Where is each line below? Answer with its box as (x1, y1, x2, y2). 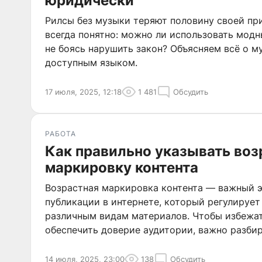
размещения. (45, 238, 105, 250)
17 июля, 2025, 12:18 (45, 87, 122, 96)
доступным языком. (45, 57, 137, 68)
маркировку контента (45, 159, 198, 176)
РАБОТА (45, 129, 76, 138)
